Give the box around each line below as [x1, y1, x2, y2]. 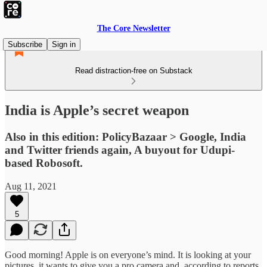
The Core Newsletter [97, 24, 170, 33]
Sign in [52, 40, 76, 49]
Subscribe [8, 40, 42, 49]
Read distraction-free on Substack [74, 66, 193, 75]
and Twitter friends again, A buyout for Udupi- [5, 143, 235, 156]
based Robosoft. [5, 156, 83, 169]
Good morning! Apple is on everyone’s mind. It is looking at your [5, 249, 251, 260]
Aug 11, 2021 [5, 181, 57, 191]
